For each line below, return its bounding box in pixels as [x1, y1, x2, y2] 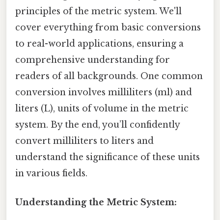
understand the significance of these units [15, 152, 200, 163]
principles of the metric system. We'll [15, 6, 182, 17]
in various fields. [15, 168, 87, 179]
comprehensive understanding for [15, 55, 170, 66]
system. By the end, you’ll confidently [15, 119, 180, 131]
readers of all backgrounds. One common [15, 71, 203, 82]
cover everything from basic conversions [15, 22, 201, 33]
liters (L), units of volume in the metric [15, 103, 189, 114]
